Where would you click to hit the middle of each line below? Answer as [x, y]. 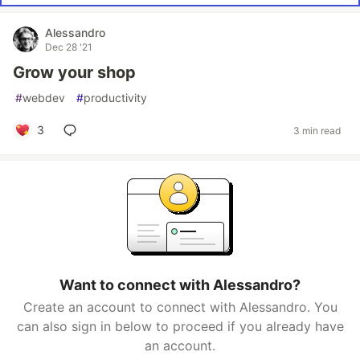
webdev [44, 98]
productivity [115, 98]
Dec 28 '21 [69, 47]
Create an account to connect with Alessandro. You [180, 307]
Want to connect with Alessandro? [180, 285]
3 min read [317, 130]
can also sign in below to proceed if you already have [180, 326]
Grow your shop [74, 72]
